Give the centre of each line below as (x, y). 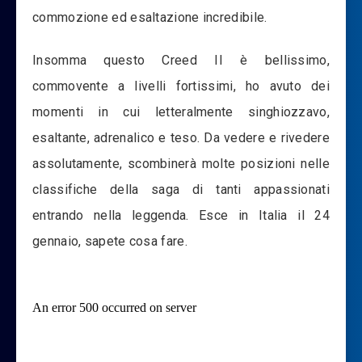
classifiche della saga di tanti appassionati (181, 189)
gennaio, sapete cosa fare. (110, 241)
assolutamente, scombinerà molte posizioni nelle (181, 163)
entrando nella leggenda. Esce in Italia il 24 (181, 215)
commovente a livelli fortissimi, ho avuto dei (181, 86)
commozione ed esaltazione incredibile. (150, 17)
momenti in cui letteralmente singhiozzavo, (181, 112)
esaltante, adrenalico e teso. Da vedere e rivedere (181, 137)
